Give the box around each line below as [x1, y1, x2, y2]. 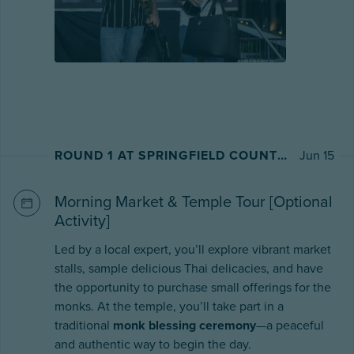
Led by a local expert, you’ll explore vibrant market [55, 241, 331, 258]
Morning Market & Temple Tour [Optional [55, 192, 333, 212]
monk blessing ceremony [113, 317, 256, 333]
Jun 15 [299, 147, 334, 164]
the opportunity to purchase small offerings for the [55, 279, 331, 296]
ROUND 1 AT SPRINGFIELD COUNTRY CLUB [277, 147, 287, 164]
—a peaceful [256, 317, 324, 333]
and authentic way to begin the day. [55, 336, 251, 352]
